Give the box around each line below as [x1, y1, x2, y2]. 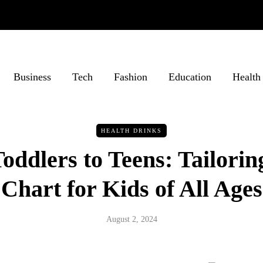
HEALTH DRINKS [101, 127, 162, 134]
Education [168, 71, 211, 83]
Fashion [114, 71, 147, 83]
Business [14, 71, 51, 83]
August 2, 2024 [106, 215, 157, 224]
